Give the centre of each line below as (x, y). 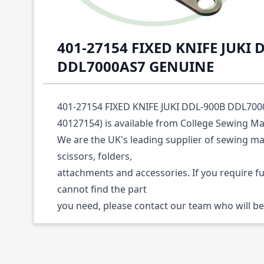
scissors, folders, (96, 156)
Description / (100, 29)
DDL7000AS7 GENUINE (136, 67)
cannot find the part (103, 189)
